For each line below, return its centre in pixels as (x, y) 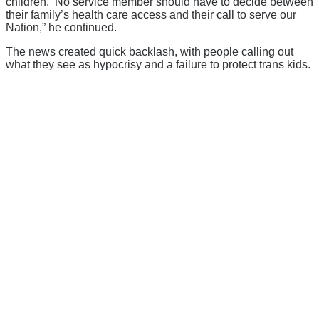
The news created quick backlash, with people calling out (150, 51)
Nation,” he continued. (61, 27)
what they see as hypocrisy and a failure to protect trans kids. (158, 64)
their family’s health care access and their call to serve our (151, 14)
